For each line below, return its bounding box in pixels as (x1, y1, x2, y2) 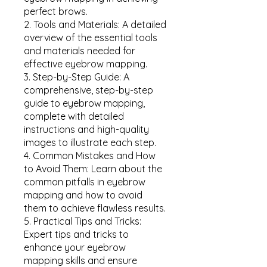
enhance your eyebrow (24, 241, 126, 254)
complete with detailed (24, 110, 124, 123)
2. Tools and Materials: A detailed (24, 18, 166, 31)
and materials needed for (24, 45, 135, 57)
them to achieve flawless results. (24, 202, 166, 215)
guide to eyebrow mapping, (24, 97, 145, 110)
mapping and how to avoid (24, 189, 142, 201)
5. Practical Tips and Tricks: (24, 215, 141, 228)
